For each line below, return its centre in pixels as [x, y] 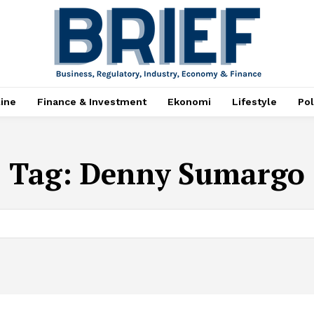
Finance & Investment [91, 102]
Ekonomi [189, 102]
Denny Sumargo [192, 173]
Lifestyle [254, 102]
